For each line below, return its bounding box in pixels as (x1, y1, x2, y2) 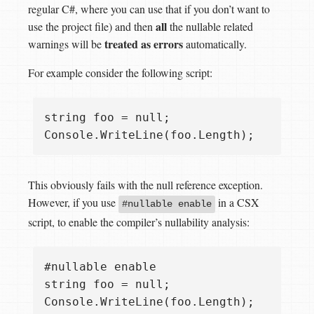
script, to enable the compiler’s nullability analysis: (28, 214, 250, 230)
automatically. (183, 36, 247, 52)
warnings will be (28, 36, 104, 52)
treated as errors (104, 36, 183, 53)
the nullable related (167, 19, 253, 34)
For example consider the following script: (28, 65, 212, 81)
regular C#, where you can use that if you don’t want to (28, 1, 270, 17)
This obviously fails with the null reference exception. (28, 177, 263, 193)
